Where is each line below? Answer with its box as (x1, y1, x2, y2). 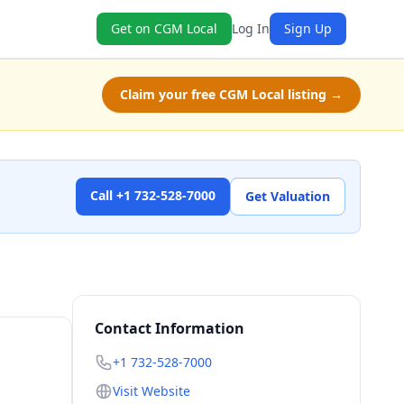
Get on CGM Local (111, 20, 217, 37)
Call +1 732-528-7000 (90, 187, 216, 204)
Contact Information (95, 318, 244, 338)
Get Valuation (245, 188, 330, 205)
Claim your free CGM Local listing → (120, 86, 343, 103)
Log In (232, 20, 270, 37)
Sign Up (284, 20, 332, 37)
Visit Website (113, 382, 190, 399)
